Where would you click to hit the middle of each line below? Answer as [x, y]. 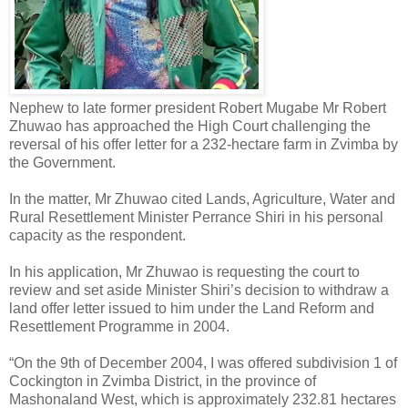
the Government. [62, 162]
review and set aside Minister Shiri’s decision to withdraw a [199, 290]
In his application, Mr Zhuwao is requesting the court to [184, 271]
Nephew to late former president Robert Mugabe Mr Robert [198, 107]
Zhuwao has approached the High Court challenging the [190, 126]
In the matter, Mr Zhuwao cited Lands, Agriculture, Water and [202, 199]
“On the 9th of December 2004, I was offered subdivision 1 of [203, 362]
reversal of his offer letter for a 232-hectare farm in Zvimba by [204, 144]
